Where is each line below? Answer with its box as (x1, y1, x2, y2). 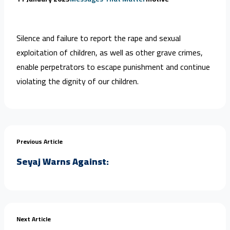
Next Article (16, 213, 51, 225)
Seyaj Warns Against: (16, 152, 109, 170)
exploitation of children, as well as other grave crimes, (16, 44, 203, 60)
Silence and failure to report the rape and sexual (16, 30, 181, 46)
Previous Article (16, 135, 63, 147)
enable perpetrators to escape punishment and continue (16, 59, 210, 74)
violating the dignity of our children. (16, 73, 139, 89)
